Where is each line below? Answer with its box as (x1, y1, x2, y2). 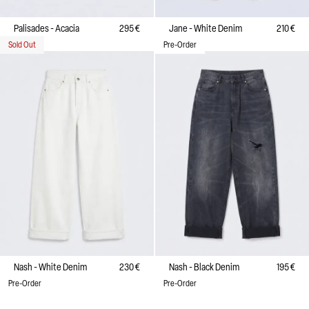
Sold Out (8, 39, 36, 50)
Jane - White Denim (169, 22, 242, 34)
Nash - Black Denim (169, 261, 239, 274)
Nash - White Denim (14, 261, 87, 274)
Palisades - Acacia (14, 22, 79, 34)
